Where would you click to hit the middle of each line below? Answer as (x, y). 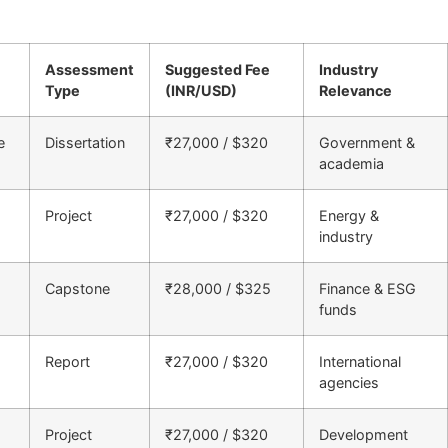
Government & (367, 143)
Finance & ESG (367, 289)
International (360, 362)
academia (351, 164)
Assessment (89, 70)
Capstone (77, 289)
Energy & (349, 216)
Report (67, 362)
